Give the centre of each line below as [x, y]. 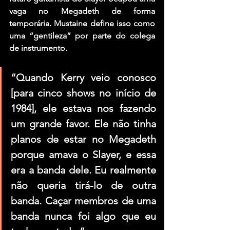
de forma [127, 11]
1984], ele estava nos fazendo [83, 108]
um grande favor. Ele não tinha [83, 123]
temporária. [32, 23]
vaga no [35, 11]
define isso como [121, 23]
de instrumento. [38, 48]
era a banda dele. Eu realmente [83, 170]
